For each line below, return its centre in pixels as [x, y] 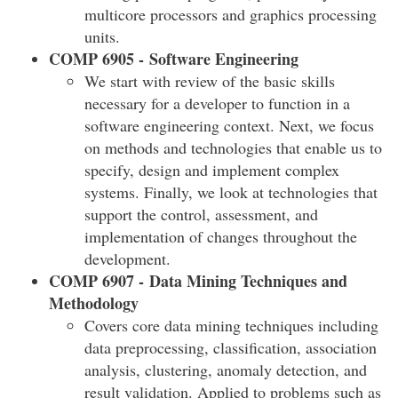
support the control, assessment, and [201, 214]
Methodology [94, 303]
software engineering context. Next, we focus [229, 125]
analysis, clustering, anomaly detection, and [226, 370]
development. [127, 259]
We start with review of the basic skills [210, 81]
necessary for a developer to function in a [217, 103]
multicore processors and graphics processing [231, 14]
